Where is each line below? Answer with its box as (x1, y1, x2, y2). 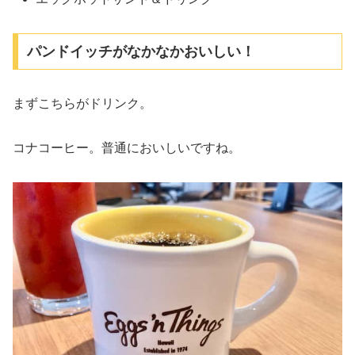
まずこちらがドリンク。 (13, 96, 152, 110)
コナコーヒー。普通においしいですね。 (13, 141, 241, 155)
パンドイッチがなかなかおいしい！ (26, 43, 255, 59)
